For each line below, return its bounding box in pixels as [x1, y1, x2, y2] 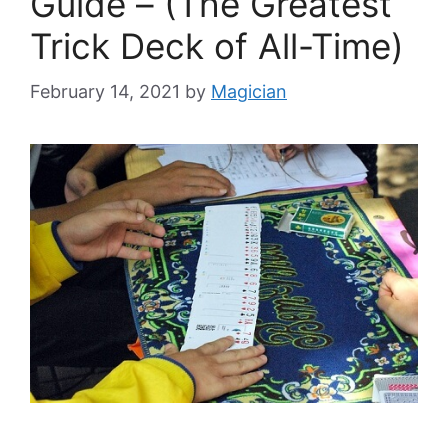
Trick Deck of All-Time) [30, 24, 404, 67]
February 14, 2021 [30, 80, 180, 102]
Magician [211, 80, 287, 102]
